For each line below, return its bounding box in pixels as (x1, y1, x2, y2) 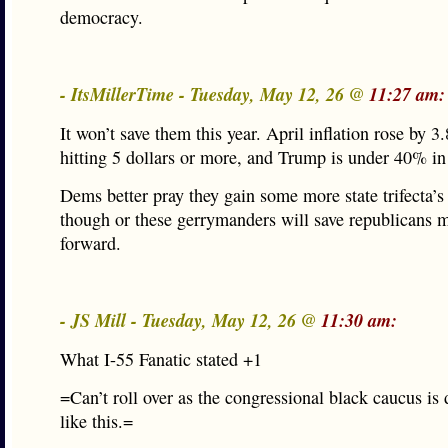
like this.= (60, 409, 133, 433)
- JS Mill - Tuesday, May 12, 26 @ (60, 307, 321, 333)
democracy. (60, 5, 143, 29)
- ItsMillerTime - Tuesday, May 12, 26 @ (60, 81, 369, 107)
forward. (60, 231, 121, 255)
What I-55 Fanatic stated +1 (60, 347, 262, 371)
